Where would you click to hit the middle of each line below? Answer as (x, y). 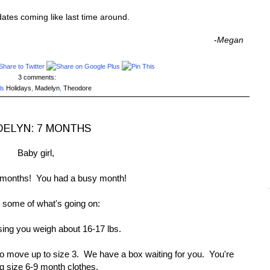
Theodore (77, 88)
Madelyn (47, 88)
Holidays (18, 88)
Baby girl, (36, 153)
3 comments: (38, 77)
